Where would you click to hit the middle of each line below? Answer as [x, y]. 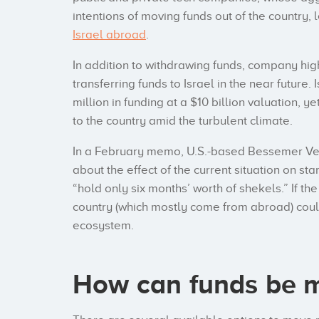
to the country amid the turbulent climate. [183, 121]
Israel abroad [109, 35]
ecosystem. [103, 226]
